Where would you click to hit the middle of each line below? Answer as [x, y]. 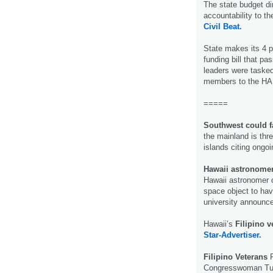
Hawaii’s [219, 224]
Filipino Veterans [236, 257]
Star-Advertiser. [232, 235]
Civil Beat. [223, 27]
